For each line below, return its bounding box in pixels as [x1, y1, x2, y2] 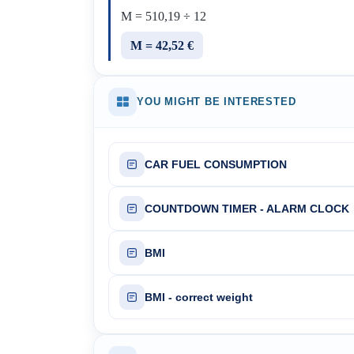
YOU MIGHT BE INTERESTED [137, 96, 296, 107]
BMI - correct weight [145, 291, 253, 303]
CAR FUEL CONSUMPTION [145, 158, 287, 171]
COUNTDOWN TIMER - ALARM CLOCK [145, 202, 349, 215]
